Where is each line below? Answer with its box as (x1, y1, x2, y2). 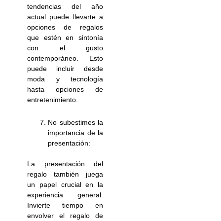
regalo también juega (27, 170, 103, 178)
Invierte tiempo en (27, 201, 103, 209)
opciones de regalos (27, 23, 103, 32)
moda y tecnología (27, 75, 103, 83)
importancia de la (48, 128, 103, 137)
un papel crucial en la (27, 180, 103, 188)
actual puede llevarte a (27, 13, 103, 21)
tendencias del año (27, 2, 103, 11)
